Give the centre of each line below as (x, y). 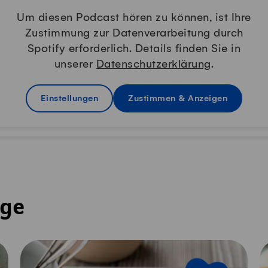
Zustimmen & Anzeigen (178, 99)
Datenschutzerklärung (153, 65)
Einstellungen (69, 99)
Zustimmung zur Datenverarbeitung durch (134, 33)
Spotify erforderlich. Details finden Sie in (134, 49)
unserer (75, 65)
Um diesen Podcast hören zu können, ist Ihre (134, 18)
